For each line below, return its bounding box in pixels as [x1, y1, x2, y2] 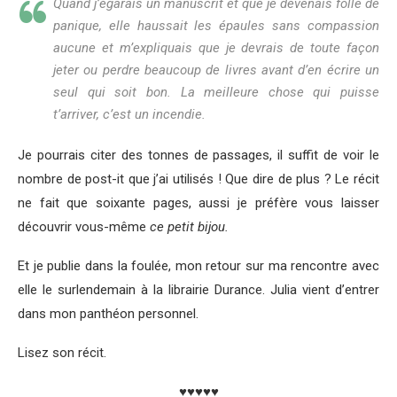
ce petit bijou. [150, 219, 229, 236]
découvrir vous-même [18, 219, 150, 236]
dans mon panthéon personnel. [18, 306, 198, 323]
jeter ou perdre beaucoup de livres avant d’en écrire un [53, 62, 379, 79]
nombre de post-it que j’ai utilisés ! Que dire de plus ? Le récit [18, 171, 379, 188]
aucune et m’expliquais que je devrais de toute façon [53, 40, 379, 57]
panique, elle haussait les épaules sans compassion [53, 18, 379, 35]
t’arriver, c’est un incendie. [53, 106, 206, 123]
